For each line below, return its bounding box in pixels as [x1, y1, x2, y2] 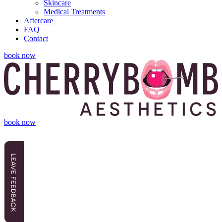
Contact [24, 34, 48, 43]
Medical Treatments [44, 7, 105, 16]
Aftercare [24, 16, 53, 25]
